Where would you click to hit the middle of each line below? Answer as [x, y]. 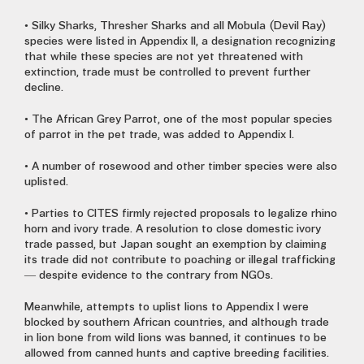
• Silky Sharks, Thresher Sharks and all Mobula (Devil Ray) [175, 26]
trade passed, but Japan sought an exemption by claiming [175, 245]
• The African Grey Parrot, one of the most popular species [178, 119]
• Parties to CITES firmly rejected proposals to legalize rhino [181, 214]
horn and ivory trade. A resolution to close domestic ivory [173, 229]
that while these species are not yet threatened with [164, 57]
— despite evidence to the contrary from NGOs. [149, 275]
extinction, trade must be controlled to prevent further [167, 72]
